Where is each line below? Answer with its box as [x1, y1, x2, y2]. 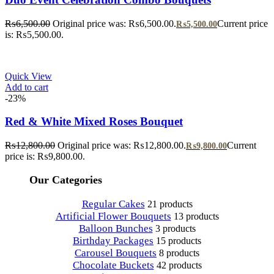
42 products [156, 259, 202, 270]
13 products [173, 210, 219, 221]
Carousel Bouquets [75, 246, 157, 259]
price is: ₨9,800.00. [5, 150, 85, 161]
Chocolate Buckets [72, 259, 154, 271]
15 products [156, 235, 201, 246]
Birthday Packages [73, 234, 154, 246]
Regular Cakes [81, 198, 145, 210]
